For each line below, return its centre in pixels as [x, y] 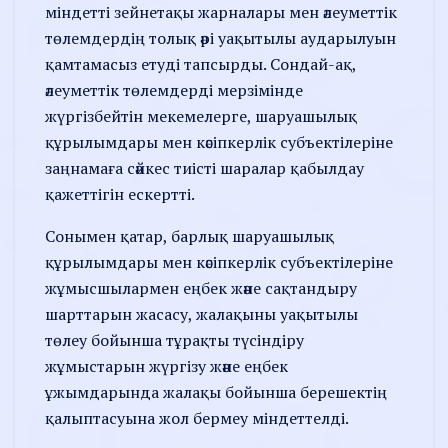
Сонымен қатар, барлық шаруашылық [189, 235]
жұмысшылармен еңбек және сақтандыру [201, 287]
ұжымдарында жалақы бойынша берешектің [216, 391]
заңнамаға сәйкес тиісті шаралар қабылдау [204, 167]
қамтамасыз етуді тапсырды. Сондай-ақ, [200, 63]
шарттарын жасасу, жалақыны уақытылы [201, 313]
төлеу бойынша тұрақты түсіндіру [174, 339]
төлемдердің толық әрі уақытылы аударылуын [220, 37]
